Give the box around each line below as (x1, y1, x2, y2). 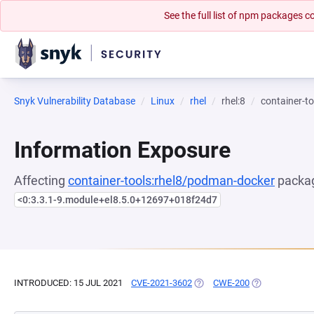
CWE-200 (213, 278, 250, 288)
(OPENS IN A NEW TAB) (192, 278, 288, 288)
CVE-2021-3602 (131, 278, 192, 288)
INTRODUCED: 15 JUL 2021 (14, 278, 123, 288)
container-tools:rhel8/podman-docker (68, 173, 275, 188)
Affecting (14, 173, 68, 188)
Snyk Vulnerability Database (14, 95, 135, 107)
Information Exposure (14, 137, 231, 163)
